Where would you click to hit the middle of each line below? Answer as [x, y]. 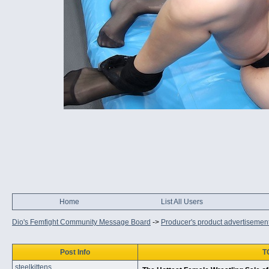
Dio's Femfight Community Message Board [81, 222]
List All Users [182, 202]
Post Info [75, 252]
